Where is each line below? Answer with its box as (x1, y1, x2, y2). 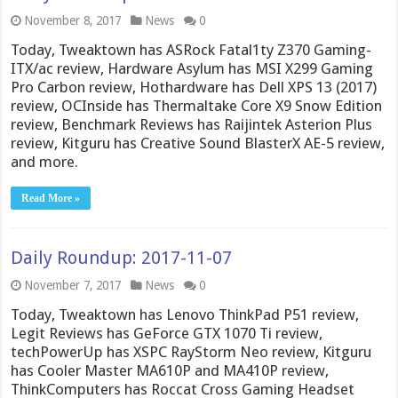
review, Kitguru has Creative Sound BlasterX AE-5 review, (11, 134, 386, 152)
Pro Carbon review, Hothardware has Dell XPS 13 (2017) (11, 78, 378, 96)
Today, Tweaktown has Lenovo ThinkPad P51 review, (11, 306, 360, 323)
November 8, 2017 (24, 13, 122, 28)
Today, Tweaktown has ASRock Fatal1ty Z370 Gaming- (11, 41, 372, 59)
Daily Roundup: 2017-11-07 (11, 247, 233, 268)
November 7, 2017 (24, 278, 122, 292)
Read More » (21, 192, 81, 204)
